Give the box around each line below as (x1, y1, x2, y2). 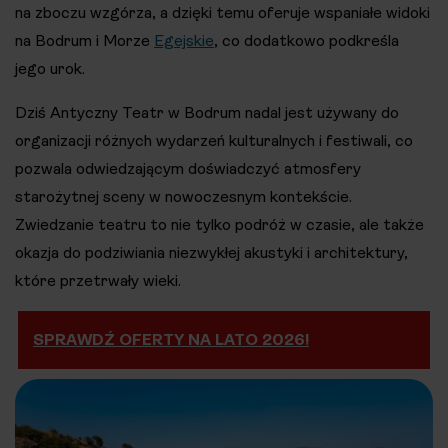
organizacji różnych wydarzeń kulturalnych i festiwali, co (15, 130, 413, 150)
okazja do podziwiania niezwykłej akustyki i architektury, (15, 242, 408, 262)
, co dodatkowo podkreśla (214, 30, 399, 50)
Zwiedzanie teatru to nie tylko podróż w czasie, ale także (15, 214, 424, 234)
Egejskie (154, 30, 214, 50)
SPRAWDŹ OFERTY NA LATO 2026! (33, 329, 309, 349)
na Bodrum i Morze (15, 30, 154, 50)
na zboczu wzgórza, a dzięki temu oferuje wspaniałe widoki (15, 2, 430, 22)
